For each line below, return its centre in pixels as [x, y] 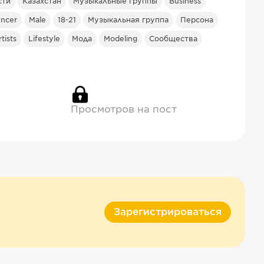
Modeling [121, 39]
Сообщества [173, 39]
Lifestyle [44, 39]
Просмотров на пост [124, 110]
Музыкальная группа [128, 20]
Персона [197, 20]
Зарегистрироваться [168, 212]
